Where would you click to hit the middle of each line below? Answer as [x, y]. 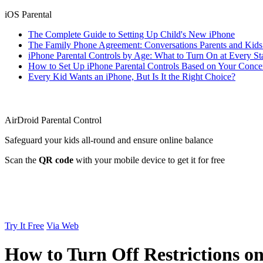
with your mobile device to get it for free [149, 160]
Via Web [63, 226]
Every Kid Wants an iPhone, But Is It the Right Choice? [132, 77]
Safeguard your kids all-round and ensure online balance [109, 140]
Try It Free [24, 226]
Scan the [22, 160]
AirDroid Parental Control [53, 120]
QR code [56, 160]
